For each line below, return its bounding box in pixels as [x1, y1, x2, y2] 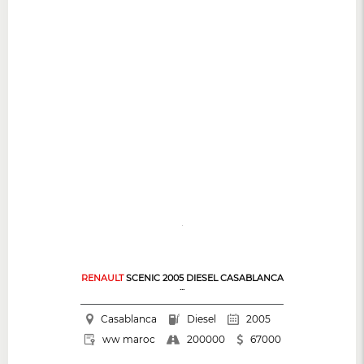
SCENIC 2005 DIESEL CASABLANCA [123, 271, 284, 284]
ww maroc [102, 333, 155, 346]
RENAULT [80, 271, 123, 284]
